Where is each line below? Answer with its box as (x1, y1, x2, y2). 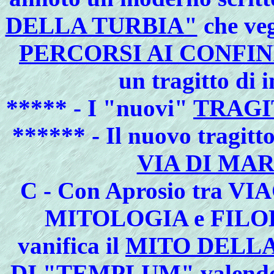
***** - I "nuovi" (6, 95, 193, 121)
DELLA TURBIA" (5, 12, 198, 39)
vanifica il (18, 232, 125, 259)
